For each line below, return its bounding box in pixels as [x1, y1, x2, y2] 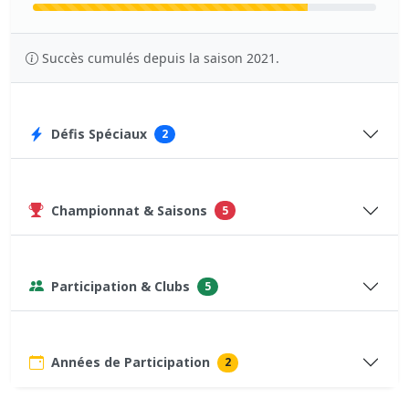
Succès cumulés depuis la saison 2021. [42, 49, 279, 67]
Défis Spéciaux [51, 125, 147, 143]
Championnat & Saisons [51, 201, 207, 219]
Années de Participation [51, 353, 210, 372]
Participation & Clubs [51, 277, 190, 295]
